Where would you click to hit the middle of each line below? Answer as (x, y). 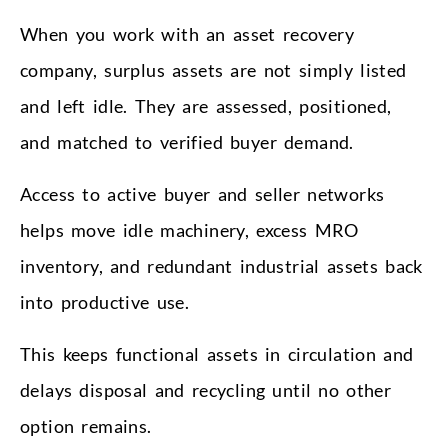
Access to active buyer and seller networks (202, 193)
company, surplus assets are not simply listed (213, 69)
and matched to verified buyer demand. (187, 141)
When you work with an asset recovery (187, 33)
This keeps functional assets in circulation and (217, 353)
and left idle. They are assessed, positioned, (206, 105)
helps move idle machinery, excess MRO (189, 229)
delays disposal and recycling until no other (206, 389)
